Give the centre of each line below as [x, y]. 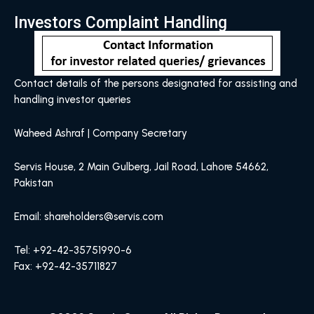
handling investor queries [73, 100]
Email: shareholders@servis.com [89, 217]
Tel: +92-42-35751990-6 [73, 251]
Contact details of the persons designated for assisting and [156, 84]
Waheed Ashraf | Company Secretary [101, 134]
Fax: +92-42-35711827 [66, 267]
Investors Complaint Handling [121, 23]
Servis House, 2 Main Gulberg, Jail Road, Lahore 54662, [141, 167]
